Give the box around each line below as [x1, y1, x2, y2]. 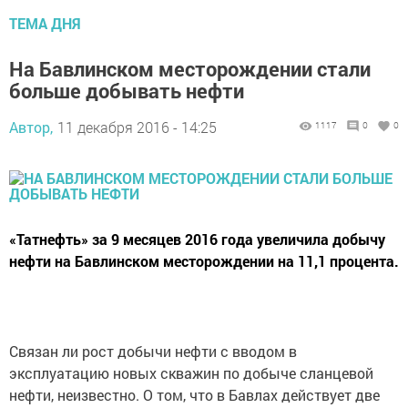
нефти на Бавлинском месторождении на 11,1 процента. [9, 251, 399, 271]
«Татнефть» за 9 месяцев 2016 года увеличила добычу [9, 229, 385, 250]
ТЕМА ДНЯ [9, 14, 81, 34]
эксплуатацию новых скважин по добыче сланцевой [9, 363, 373, 383]
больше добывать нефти [9, 77, 244, 105]
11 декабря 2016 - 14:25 [57, 117, 217, 138]
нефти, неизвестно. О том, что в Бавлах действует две [9, 385, 380, 405]
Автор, [9, 117, 53, 138]
